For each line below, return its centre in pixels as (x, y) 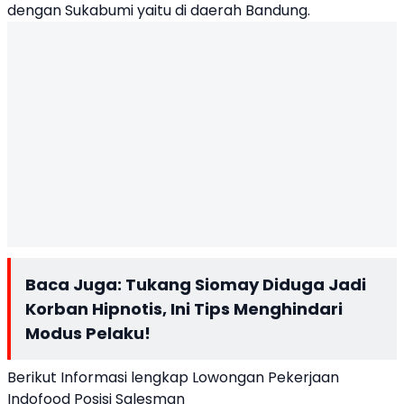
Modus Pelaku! (88, 333)
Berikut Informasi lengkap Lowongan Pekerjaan (173, 377)
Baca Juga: (75, 285)
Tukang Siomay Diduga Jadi (246, 285)
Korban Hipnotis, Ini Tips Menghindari (184, 309)
